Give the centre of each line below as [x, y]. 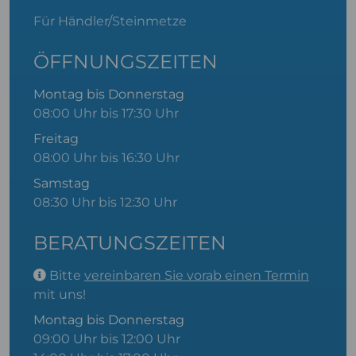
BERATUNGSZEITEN [130, 243]
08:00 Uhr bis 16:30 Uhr [106, 158]
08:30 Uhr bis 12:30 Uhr [105, 202]
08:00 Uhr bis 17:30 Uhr [106, 113]
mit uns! [60, 294]
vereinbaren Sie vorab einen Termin [197, 275]
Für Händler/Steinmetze [110, 21]
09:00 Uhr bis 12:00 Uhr [107, 339]
